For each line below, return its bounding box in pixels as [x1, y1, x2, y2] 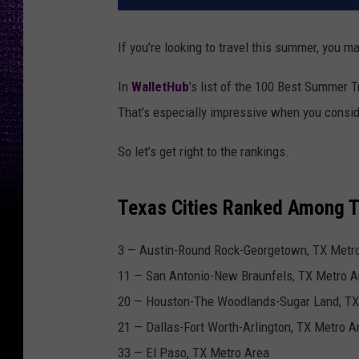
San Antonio [146, 268, 210, 284]
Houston [146, 293, 190, 310]
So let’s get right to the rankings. [118, 143, 289, 160]
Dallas [146, 319, 179, 336]
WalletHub [131, 79, 189, 95]
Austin [139, 242, 174, 259]
